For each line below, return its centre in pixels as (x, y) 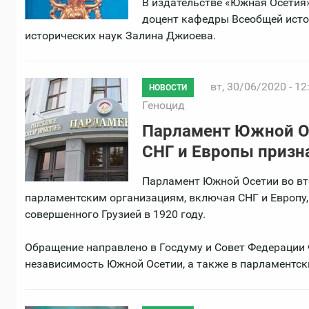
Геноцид (163, 105)
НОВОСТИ (168, 87)
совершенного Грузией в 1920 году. (115, 214)
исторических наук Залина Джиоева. (120, 35)
